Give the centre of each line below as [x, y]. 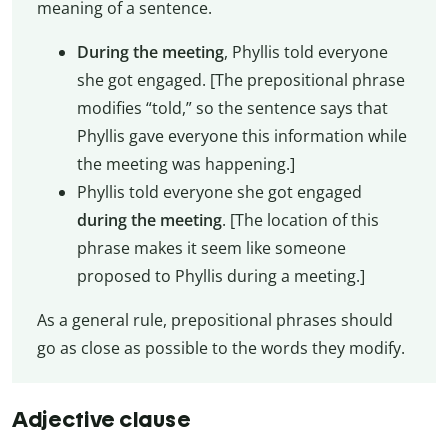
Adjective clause [101, 419]
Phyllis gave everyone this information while [241, 136]
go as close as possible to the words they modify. [220, 348]
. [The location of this [300, 220]
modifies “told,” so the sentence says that [232, 108]
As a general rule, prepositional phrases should [214, 320]
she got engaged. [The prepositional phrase [240, 80]
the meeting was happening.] [185, 164]
